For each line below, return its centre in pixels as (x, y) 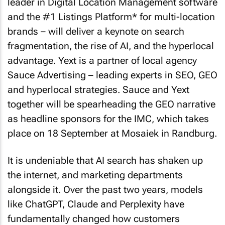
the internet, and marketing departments (95, 175)
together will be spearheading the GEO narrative (111, 104)
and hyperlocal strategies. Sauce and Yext (98, 89)
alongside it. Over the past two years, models (105, 190)
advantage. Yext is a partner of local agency (102, 60)
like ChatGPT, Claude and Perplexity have (96, 204)
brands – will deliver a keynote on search (96, 31)
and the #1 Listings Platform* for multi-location (111, 17)
